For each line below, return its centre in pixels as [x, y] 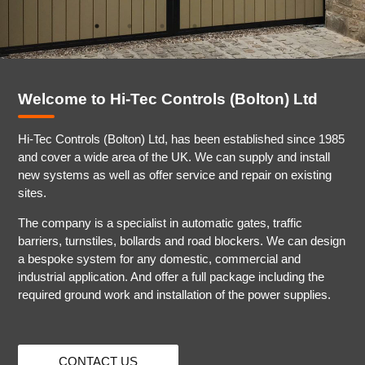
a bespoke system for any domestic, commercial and [160, 259]
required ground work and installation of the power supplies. [175, 295]
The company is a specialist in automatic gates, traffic [161, 223]
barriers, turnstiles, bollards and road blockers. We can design [182, 241]
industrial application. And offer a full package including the [172, 277]
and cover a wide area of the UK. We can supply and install [174, 157]
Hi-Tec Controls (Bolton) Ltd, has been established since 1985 [182, 139]
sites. [33, 193]
